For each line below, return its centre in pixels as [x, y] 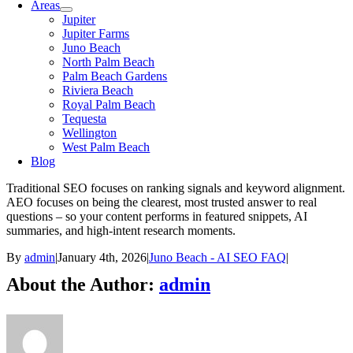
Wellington [90, 133]
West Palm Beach [106, 147]
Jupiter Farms [96, 33]
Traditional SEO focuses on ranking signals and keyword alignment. [176, 188]
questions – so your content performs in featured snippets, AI [157, 216]
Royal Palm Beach [109, 104]
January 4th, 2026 [102, 257]
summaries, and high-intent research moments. [121, 230]
